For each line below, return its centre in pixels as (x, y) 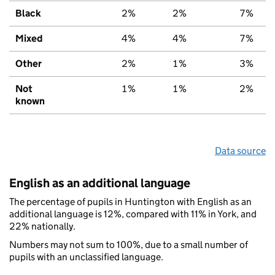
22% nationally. (42, 226)
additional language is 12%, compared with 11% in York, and (133, 214)
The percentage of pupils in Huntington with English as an (130, 201)
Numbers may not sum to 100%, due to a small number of (129, 244)
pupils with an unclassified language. (86, 257)
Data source (240, 150)
